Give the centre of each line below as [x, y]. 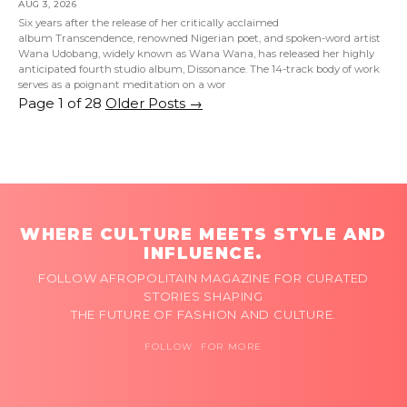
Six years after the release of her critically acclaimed [149, 23]
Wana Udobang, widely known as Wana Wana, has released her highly [196, 54]
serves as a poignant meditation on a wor [122, 85]
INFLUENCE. [203, 254]
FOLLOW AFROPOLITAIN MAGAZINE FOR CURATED [203, 278]
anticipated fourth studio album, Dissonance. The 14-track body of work [199, 69]
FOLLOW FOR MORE [203, 347]
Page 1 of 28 [60, 104]
